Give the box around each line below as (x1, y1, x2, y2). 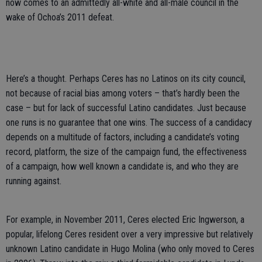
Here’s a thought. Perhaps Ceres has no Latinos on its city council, (6, 73, 246, 84)
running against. (6, 175, 61, 187)
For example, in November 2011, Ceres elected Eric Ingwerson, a (6, 214, 244, 225)
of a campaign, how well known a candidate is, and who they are (6, 161, 239, 172)
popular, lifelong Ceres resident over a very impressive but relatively (6, 229, 253, 240)
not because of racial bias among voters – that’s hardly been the (6, 88, 240, 99)
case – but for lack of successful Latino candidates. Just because (6, 102, 246, 113)
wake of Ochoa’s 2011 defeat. (6, 12, 114, 23)
